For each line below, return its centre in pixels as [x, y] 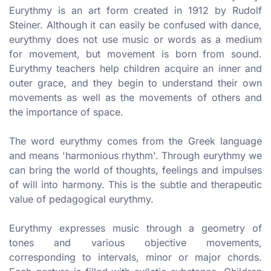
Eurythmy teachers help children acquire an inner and [135, 69]
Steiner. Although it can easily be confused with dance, [135, 25]
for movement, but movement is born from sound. [135, 54]
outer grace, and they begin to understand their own [135, 83]
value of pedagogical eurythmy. [81, 199]
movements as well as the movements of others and [135, 98]
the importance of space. [66, 112]
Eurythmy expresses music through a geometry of [135, 228]
